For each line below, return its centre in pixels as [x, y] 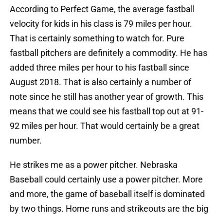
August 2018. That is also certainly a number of [100, 82]
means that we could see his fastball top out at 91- [107, 111]
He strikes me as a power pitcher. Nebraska [94, 165]
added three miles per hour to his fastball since [100, 68]
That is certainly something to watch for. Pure [97, 38]
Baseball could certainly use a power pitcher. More [106, 180]
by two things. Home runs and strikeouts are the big [109, 209]
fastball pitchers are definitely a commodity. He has [109, 53]
